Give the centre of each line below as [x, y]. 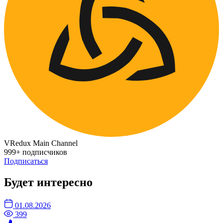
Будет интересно [48, 182]
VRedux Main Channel [41, 143]
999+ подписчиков [36, 152]
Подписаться [26, 161]
